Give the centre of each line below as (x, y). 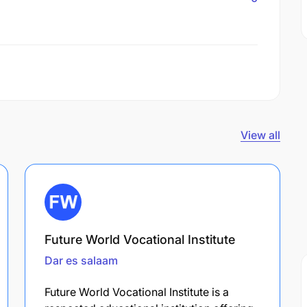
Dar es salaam (81, 260)
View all (260, 135)
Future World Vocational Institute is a (137, 292)
